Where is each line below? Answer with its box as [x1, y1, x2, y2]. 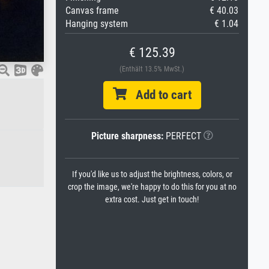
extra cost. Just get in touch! [105, 195, 199, 205]
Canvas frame [65, 5, 119, 16]
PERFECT [163, 130, 201, 142]
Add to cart [126, 88, 192, 102]
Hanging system [65, 18, 128, 29]
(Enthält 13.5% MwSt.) [119, 65, 184, 73]
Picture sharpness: [91, 130, 163, 142]
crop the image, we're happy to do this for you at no [67, 182, 237, 192]
